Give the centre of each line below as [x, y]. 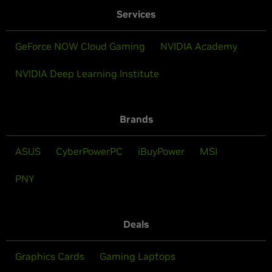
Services [136, 14]
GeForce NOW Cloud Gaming [80, 46]
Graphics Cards [50, 256]
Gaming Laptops [138, 256]
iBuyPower [161, 151]
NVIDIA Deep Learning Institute [87, 73]
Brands [136, 119]
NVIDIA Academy [199, 46]
